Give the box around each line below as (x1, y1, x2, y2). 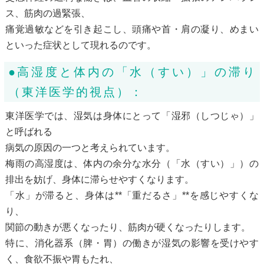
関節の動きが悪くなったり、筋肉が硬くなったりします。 (5, 222, 250, 232)
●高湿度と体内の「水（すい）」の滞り (8, 65, 256, 78)
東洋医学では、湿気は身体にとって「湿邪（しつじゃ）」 (5, 110, 259, 121)
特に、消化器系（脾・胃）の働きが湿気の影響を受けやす (5, 237, 259, 248)
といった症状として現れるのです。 (5, 39, 156, 50)
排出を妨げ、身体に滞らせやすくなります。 (5, 174, 194, 184)
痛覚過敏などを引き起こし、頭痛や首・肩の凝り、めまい (5, 24, 259, 34)
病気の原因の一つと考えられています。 (5, 142, 175, 153)
